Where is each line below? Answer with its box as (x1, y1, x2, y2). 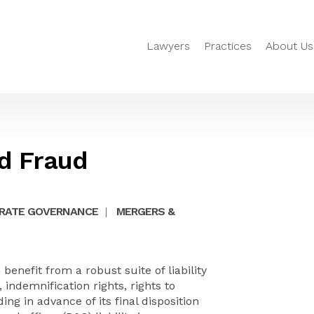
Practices (204, 39, 252, 53)
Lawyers (146, 39, 190, 53)
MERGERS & (116, 205, 175, 218)
